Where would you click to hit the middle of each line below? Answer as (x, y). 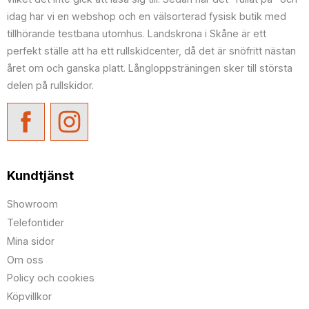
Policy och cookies (51, 278)
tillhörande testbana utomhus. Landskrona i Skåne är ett (137, 33)
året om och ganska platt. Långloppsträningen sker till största (150, 68)
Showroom (32, 204)
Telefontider (36, 222)
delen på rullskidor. (50, 85)
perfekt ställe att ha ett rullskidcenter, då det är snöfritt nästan (151, 50)
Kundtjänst (40, 176)
